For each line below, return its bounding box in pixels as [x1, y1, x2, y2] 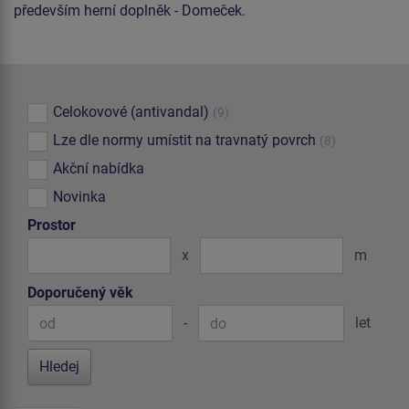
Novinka [53, 188, 106, 205]
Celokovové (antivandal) [53, 103, 209, 121]
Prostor [27, 216, 76, 234]
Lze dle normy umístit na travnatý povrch [53, 131, 316, 149]
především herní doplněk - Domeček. [14, 2, 246, 19]
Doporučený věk [27, 284, 133, 301]
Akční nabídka [53, 160, 144, 177]
